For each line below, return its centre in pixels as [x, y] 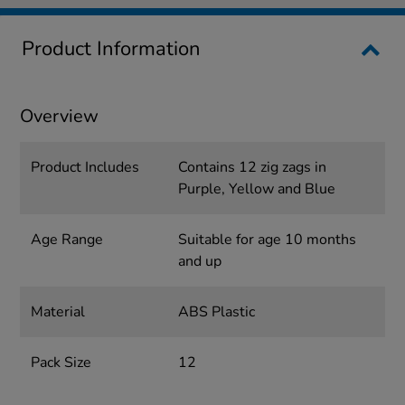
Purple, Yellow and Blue [256, 189]
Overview [60, 117]
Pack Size [61, 363]
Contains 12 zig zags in [252, 168]
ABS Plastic [216, 312]
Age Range [67, 240]
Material [58, 312]
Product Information [111, 49]
